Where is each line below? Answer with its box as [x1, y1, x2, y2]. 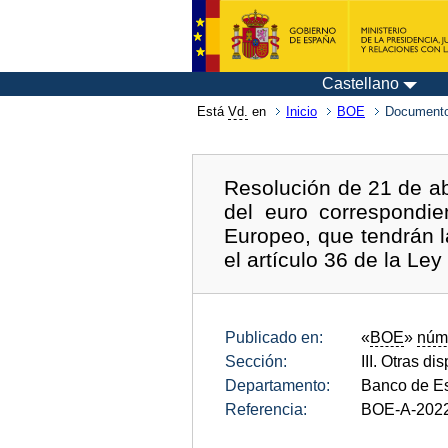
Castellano [322, 75, 399, 92]
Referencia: [225, 400, 307, 418]
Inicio [286, 104, 317, 119]
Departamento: [225, 376, 330, 394]
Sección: [225, 352, 287, 370]
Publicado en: [225, 328, 323, 346]
